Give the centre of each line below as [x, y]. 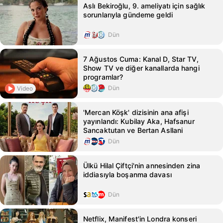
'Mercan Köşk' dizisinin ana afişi [136, 112]
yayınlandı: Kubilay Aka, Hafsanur [139, 121]
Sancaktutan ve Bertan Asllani [133, 130]
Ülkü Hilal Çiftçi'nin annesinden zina [142, 166]
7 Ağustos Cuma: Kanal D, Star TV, [141, 59]
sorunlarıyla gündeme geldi [128, 15]
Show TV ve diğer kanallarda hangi [141, 68]
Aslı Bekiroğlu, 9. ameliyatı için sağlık [144, 6]
